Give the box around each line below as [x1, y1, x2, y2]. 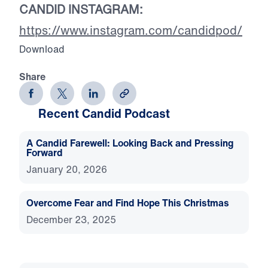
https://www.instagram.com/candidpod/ [19, 22, 242, 39]
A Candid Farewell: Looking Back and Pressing [26, 136, 234, 151]
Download [19, 42, 65, 57]
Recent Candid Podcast [38, 105, 170, 123]
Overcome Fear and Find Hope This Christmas [26, 196, 229, 211]
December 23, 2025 [26, 212, 116, 227]
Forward [26, 145, 63, 160]
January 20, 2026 [26, 162, 107, 177]
